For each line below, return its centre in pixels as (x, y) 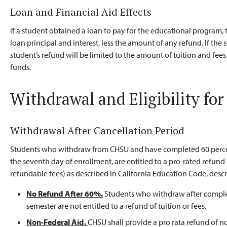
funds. (21, 67)
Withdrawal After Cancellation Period (98, 130)
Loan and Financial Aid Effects (81, 12)
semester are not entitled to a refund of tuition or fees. (117, 206)
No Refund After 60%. (65, 194)
